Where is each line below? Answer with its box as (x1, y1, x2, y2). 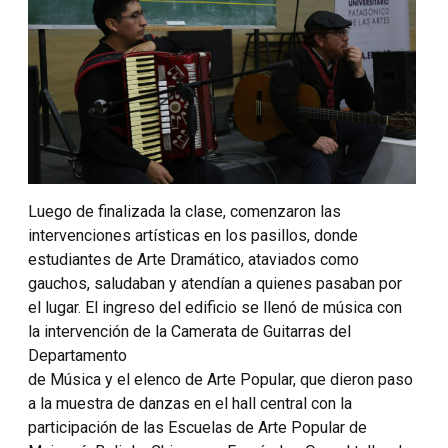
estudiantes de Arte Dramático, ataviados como (28, 250, 359, 270)
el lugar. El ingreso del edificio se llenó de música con (28, 298, 402, 318)
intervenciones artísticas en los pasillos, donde (28, 226, 358, 246)
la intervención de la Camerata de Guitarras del (28, 322, 351, 342)
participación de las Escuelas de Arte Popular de (28, 418, 367, 438)
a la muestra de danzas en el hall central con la (28, 394, 352, 414)
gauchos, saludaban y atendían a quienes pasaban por (28, 274, 402, 294)
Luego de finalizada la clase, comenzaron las (28, 202, 341, 222)
